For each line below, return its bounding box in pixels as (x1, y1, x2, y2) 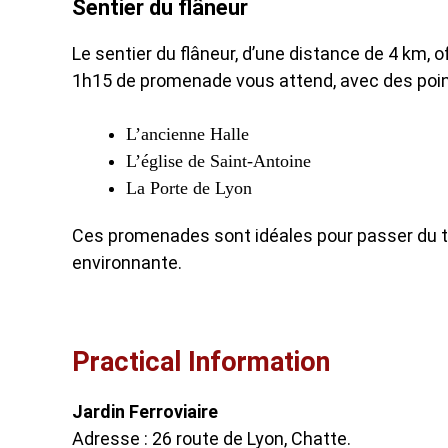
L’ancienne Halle (126, 124, 249, 144)
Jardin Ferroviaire (72, 401, 218, 422)
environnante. (72, 252, 182, 273)
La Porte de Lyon (126, 178, 252, 198)
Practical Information (72, 346, 330, 378)
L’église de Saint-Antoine (126, 151, 311, 171)
